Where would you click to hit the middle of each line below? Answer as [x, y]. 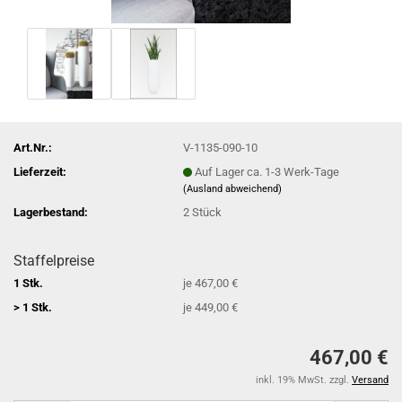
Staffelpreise [54, 261]
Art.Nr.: [33, 147]
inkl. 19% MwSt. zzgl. [304, 380]
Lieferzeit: [40, 171]
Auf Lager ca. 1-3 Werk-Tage [267, 171]
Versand [370, 380]
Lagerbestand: [51, 212]
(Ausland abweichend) [233, 188]
